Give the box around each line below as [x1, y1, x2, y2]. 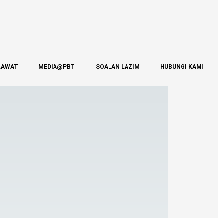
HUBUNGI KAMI [160, 63, 203, 70]
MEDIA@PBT [38, 63, 75, 70]
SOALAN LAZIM [95, 63, 140, 70]
